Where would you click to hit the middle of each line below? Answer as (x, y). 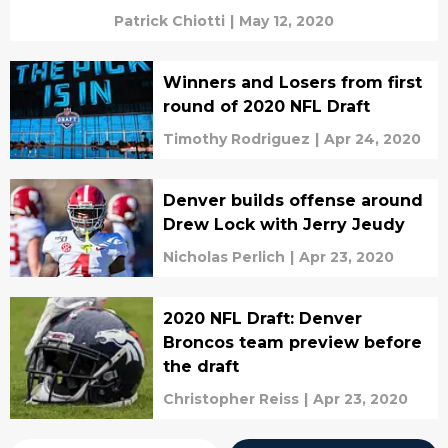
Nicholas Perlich (223, 257)
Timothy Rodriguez (236, 139)
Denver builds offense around (292, 200)
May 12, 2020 (286, 21)
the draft (200, 366)
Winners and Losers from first (292, 82)
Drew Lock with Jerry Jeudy (283, 224)
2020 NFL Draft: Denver (262, 318)
